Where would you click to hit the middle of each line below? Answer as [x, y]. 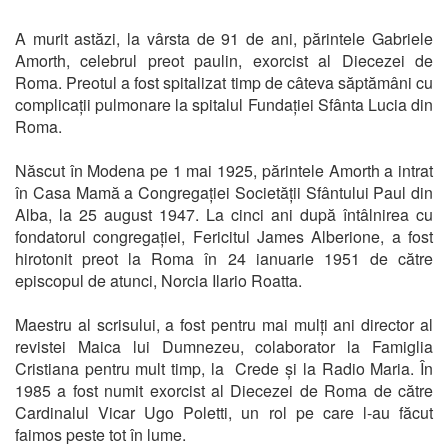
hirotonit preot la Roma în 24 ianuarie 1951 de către [224, 258]
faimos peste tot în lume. [100, 434]
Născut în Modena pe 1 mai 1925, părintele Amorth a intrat [224, 170]
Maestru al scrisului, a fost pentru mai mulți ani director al [224, 324]
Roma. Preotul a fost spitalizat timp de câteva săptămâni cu [224, 82]
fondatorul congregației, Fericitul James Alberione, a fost [224, 236]
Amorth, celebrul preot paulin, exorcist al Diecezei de [224, 60]
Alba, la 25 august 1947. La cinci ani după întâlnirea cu [224, 214]
